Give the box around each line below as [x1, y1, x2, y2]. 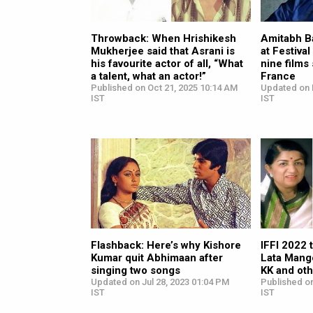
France [261, 69, 296, 82]
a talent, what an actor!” [91, 69, 206, 82]
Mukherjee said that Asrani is [91, 44, 235, 57]
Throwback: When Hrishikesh [91, 31, 236, 45]
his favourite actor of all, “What [91, 57, 243, 70]
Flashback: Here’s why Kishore [91, 238, 241, 252]
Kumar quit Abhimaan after [91, 251, 223, 264]
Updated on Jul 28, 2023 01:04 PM [91, 276, 229, 287]
